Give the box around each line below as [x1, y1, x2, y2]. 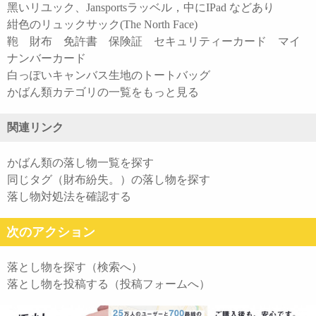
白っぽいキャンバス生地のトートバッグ [7, 69, 210, 82]
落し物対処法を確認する [7, 190, 131, 203]
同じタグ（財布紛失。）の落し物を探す [7, 174, 210, 186]
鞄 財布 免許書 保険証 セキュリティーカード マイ [7, 35, 300, 48]
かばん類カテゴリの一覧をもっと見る [7, 86, 199, 99]
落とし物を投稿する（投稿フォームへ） [7, 277, 210, 290]
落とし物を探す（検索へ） [7, 260, 142, 273]
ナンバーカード [7, 52, 86, 65]
